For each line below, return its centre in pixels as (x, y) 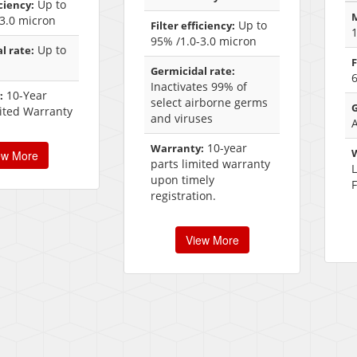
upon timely (182, 180)
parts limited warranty (210, 164)
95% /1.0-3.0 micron (204, 41)
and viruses (182, 119)
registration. (183, 196)
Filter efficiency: (193, 26)
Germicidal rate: (193, 71)
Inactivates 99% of (199, 87)
